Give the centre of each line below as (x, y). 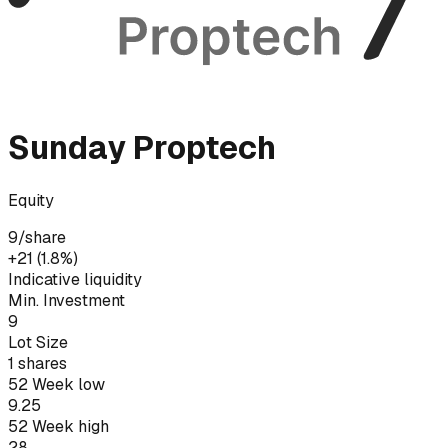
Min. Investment (66, 300)
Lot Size (38, 342)
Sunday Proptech (142, 148)
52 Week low (56, 384)
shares (40, 363)
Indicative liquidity (75, 279)
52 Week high (58, 426)
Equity (31, 200)
